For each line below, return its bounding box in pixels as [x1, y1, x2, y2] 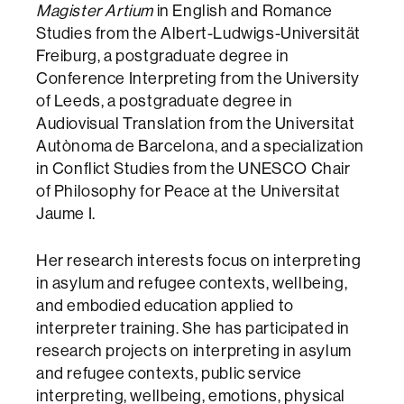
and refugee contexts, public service [36, 363, 302, 383]
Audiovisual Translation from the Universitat [36, 113, 355, 133]
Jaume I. [36, 203, 96, 224]
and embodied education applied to [36, 295, 294, 316]
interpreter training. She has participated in [36, 317, 351, 338]
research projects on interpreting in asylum [36, 340, 352, 361]
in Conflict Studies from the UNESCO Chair [36, 158, 351, 179]
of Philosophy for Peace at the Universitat [36, 180, 341, 201]
